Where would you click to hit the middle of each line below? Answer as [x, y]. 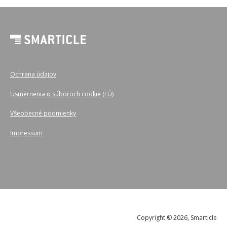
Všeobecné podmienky [43, 113]
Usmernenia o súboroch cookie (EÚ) [62, 94]
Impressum [26, 133]
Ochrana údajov [33, 74]
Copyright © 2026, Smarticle [177, 218]
